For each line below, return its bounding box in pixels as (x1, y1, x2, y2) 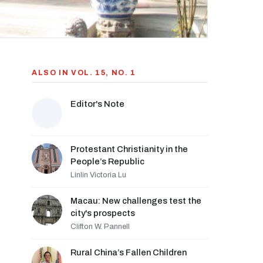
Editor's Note (70, 99, 124, 109)
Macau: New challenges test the (70, 196, 201, 205)
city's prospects (70, 208, 135, 218)
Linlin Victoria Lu (70, 171, 126, 179)
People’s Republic (70, 157, 144, 166)
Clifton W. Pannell (70, 222, 130, 231)
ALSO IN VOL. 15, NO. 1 (32, 69, 136, 77)
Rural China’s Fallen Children (70, 248, 187, 257)
